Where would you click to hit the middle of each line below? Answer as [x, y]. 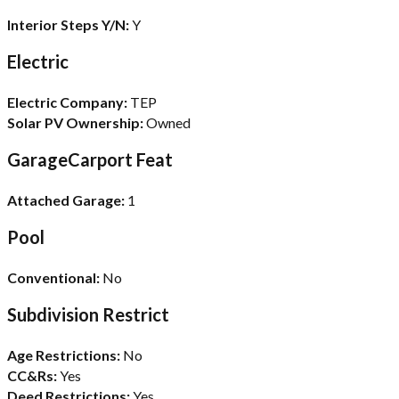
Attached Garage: [66, 199]
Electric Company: [67, 102]
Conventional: [53, 277]
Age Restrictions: [64, 354]
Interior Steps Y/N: [68, 24]
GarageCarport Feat [90, 159]
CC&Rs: [32, 375]
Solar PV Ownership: [75, 122]
